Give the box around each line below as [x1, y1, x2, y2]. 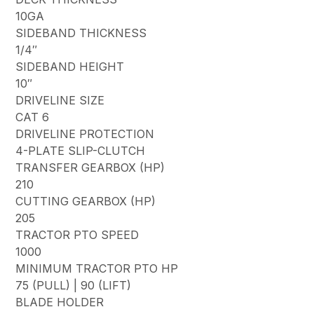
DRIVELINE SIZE [15, 93, 105, 107]
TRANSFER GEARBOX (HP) [15, 160, 165, 175]
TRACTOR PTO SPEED [15, 227, 139, 242]
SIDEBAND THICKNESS [15, 25, 147, 40]
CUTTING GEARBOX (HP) [15, 193, 156, 208]
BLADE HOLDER [15, 294, 104, 309]
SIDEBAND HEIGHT [15, 59, 125, 74]
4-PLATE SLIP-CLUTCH [15, 143, 146, 158]
